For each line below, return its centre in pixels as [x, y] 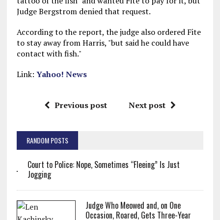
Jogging [39, 174]
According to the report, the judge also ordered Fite [109, 32]
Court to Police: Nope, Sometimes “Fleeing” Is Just [103, 165]
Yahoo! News [61, 74]
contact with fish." [49, 54]
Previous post [81, 105]
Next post [147, 105]
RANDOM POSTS [47, 140]
